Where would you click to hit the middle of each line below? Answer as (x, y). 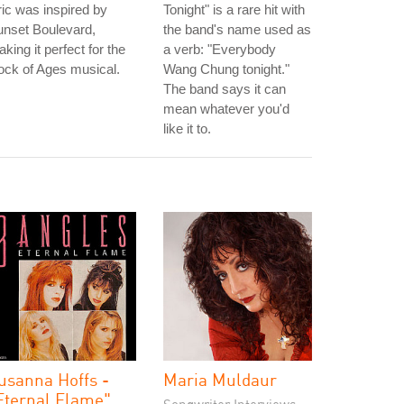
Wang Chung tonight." (226, 69)
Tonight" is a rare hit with (234, 9)
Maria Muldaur (220, 379)
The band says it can (225, 89)
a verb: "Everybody (220, 49)
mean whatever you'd (226, 109)
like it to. (187, 129)
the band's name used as (237, 29)
